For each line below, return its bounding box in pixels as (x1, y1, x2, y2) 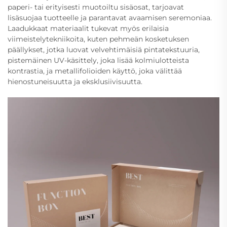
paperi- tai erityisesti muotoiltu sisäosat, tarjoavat (8, 2, 184, 12)
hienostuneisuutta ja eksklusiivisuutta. (8, 77, 142, 86)
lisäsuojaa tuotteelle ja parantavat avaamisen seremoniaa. (8, 13, 212, 22)
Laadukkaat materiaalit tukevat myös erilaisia (8, 23, 169, 33)
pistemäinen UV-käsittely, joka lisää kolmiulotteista (8, 55, 189, 65)
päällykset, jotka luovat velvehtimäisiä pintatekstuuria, (8, 45, 200, 54)
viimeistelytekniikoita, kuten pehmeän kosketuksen (8, 34, 189, 44)
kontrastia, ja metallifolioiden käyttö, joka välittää (8, 66, 182, 75)
